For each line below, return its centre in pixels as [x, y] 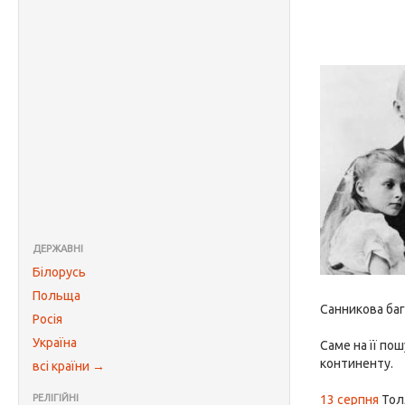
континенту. [357, 363]
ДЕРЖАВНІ [58, 249]
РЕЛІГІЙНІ [56, 398]
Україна [55, 343]
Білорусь [59, 272]
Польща [57, 296]
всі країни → [69, 366]
